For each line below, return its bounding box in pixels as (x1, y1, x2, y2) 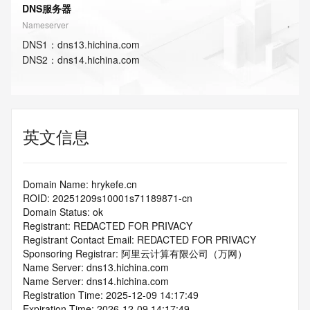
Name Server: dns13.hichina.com (23, 260, 169, 274)
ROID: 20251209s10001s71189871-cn (23, 191, 192, 205)
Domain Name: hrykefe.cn (23, 177, 137, 191)
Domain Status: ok (23, 205, 103, 219)
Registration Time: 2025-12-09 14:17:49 (23, 288, 199, 302)
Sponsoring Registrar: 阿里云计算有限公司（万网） (23, 246, 247, 260)
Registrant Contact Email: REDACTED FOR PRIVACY (23, 232, 256, 246)
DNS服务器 (22, 1, 71, 15)
